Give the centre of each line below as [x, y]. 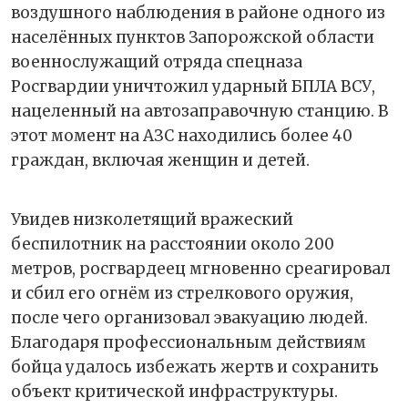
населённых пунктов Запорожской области [193, 38]
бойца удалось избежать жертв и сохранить [195, 367]
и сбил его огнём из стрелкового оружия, [182, 294]
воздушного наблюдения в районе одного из [198, 13]
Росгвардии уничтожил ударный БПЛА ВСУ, [193, 87]
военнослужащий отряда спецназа [157, 62]
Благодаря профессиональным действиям [189, 343]
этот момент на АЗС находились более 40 [182, 136]
